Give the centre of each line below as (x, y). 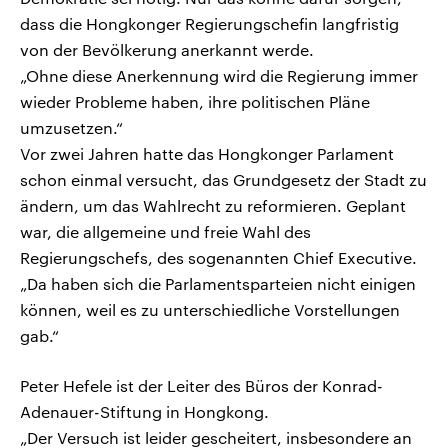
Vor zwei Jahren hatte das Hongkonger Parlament (207, 154)
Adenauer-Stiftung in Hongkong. (144, 412)
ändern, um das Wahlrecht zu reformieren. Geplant (213, 206)
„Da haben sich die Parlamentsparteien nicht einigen (218, 284)
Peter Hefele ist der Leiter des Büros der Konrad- (201, 386)
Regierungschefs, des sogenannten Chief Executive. (218, 258)
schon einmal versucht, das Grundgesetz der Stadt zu (223, 180)
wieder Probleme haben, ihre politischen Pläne (195, 102)
